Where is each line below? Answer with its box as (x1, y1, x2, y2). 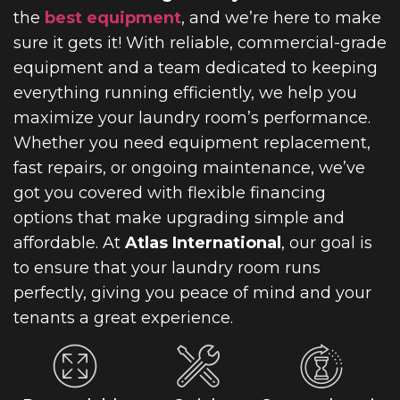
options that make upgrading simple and (13, 208, 345, 229)
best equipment (45, 8, 181, 29)
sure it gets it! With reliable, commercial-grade (13, 33, 387, 54)
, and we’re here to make (181, 8, 381, 29)
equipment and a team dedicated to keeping (13, 58, 378, 79)
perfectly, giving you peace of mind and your (13, 283, 371, 304)
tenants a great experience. (13, 308, 233, 329)
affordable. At (13, 233, 125, 254)
